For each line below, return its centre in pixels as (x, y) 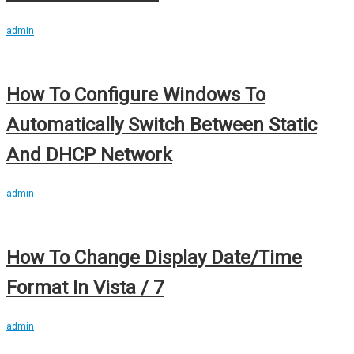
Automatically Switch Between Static (162, 124)
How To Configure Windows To (136, 94)
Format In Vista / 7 (85, 287)
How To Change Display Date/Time (154, 257)
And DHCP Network (89, 154)
